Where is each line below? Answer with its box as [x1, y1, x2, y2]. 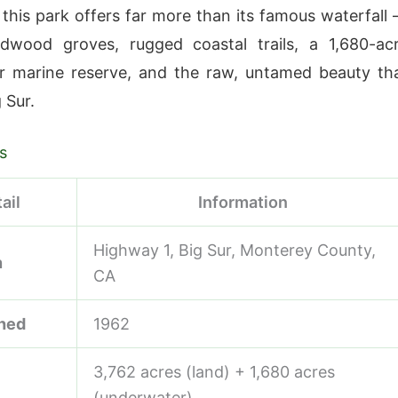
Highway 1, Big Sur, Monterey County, [93, 240, 376, 259]
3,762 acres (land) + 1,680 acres [93, 362, 335, 381]
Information [197, 192, 288, 211]
